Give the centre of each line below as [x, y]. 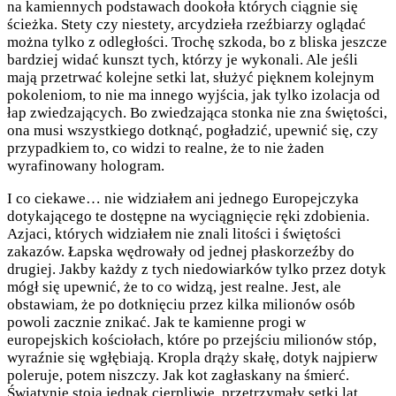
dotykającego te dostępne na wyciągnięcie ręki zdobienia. [188, 217]
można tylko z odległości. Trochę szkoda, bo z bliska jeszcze [197, 42]
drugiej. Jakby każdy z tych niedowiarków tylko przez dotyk [197, 270]
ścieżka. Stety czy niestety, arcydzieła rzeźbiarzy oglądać [187, 25]
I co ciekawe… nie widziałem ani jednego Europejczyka [183, 199]
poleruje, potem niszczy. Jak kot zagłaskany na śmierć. [178, 376]
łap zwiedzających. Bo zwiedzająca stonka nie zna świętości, [197, 113]
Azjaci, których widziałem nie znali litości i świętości [174, 234]
